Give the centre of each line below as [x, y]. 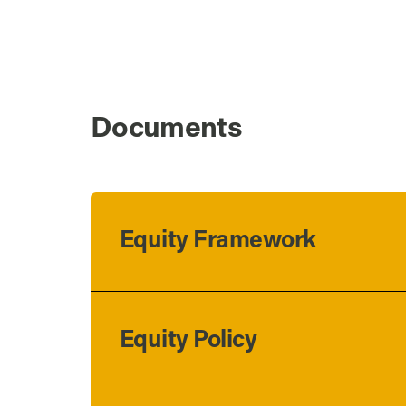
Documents [166, 130]
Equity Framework [217, 242]
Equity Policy [188, 341]
